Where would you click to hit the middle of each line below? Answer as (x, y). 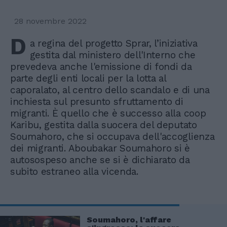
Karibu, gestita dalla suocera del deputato (104, 125)
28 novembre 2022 (50, 21)
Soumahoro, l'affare (129, 219)
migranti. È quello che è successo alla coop (108, 113)
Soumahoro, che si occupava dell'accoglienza (112, 136)
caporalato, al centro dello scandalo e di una (110, 90)
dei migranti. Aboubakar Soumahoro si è (100, 148)
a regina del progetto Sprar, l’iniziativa (113, 43)
